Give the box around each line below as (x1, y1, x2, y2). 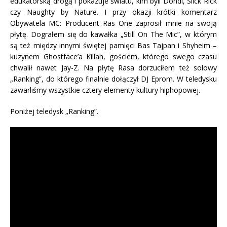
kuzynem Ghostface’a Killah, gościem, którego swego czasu (10, 51, 217, 61)
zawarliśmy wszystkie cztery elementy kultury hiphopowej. (10, 85, 200, 95)
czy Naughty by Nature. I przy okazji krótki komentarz (10, 7, 217, 17)
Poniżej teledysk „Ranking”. (10, 106, 98, 116)
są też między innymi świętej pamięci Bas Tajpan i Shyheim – (10, 40, 217, 50)
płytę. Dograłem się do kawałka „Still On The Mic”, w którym (10, 29, 217, 39)
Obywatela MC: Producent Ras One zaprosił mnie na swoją (10, 18, 217, 28)
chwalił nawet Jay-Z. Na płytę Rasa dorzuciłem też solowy (10, 62, 217, 72)
